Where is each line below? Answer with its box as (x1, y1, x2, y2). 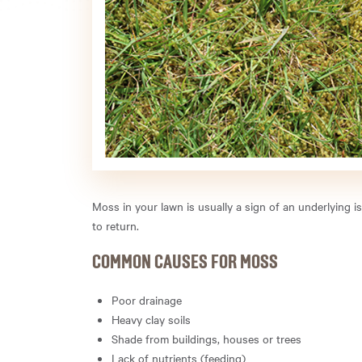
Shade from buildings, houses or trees (112, 330, 301, 347)
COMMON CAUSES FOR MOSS (92, 252, 278, 272)
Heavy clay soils (112, 310, 191, 327)
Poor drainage (112, 291, 182, 308)
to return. (92, 217, 139, 234)
